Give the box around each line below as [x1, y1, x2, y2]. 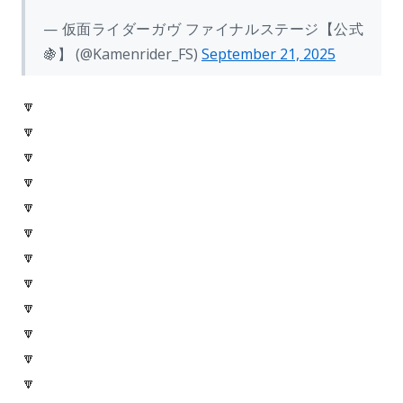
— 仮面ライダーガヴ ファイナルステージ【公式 [43, 19, 363, 39]
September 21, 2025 [201, 44, 336, 64]
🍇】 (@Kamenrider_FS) [43, 44, 201, 64]
